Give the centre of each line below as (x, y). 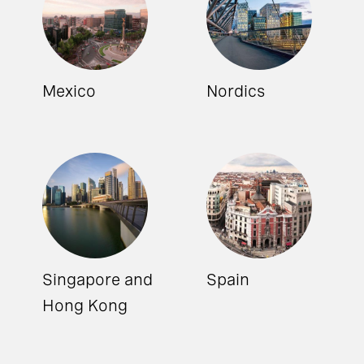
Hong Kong (85, 306)
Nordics (236, 91)
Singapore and (98, 280)
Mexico (69, 91)
